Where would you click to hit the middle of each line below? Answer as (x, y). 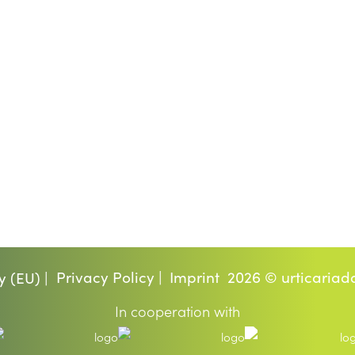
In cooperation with (177, 311)
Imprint (195, 277)
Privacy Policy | (109, 277)
